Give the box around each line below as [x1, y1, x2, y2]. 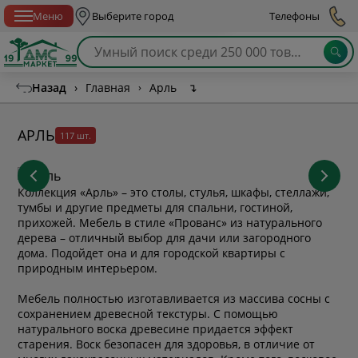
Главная [86, 79, 130, 95]
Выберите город [91, 8, 173, 23]
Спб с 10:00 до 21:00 [127, 2, 222, 16]
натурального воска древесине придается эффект [18, 320, 294, 336]
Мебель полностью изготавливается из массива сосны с [18, 290, 331, 306]
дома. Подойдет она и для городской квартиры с [18, 245, 286, 261]
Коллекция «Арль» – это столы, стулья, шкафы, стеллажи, [18, 184, 330, 200]
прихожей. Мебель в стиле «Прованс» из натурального [18, 214, 323, 230]
